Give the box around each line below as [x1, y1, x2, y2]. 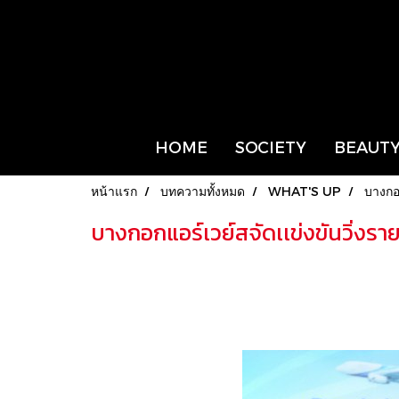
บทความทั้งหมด [160, 183, 245, 199]
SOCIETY [234, 136, 306, 156]
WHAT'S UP [268, 183, 341, 199]
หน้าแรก [91, 183, 137, 199]
